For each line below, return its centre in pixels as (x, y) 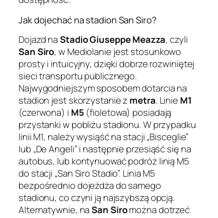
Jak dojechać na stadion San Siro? (88, 20)
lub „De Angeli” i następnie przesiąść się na (105, 149)
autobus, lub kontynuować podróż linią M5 (104, 161)
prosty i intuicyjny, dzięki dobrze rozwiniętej (107, 64)
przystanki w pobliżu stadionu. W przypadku (107, 125)
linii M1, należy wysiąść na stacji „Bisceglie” (104, 137)
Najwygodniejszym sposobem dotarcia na (103, 88)
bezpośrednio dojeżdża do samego (90, 186)
